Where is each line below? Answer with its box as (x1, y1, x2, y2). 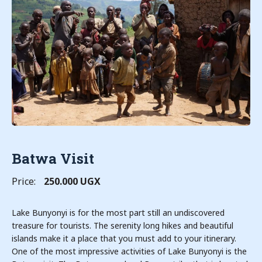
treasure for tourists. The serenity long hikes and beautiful (12, 220, 233, 231)
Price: (12, 175, 36, 188)
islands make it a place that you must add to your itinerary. (12, 233, 236, 244)
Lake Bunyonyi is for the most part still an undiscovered (12, 207, 225, 218)
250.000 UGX (44, 175, 101, 188)
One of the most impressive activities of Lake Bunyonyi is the (12, 246, 247, 257)
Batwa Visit (12, 149, 94, 168)
